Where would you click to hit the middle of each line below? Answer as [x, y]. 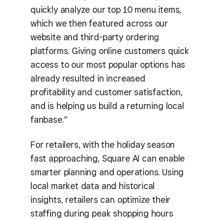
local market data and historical [93, 186]
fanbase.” [49, 120]
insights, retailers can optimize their [101, 199]
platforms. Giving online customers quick [110, 51]
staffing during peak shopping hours [102, 213]
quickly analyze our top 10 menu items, [106, 10]
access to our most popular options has [108, 65]
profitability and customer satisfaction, [107, 92]
